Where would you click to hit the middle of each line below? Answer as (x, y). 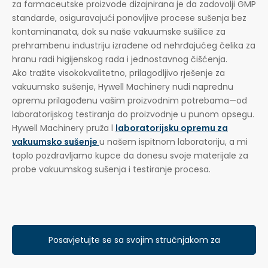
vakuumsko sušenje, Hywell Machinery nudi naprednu (123, 86)
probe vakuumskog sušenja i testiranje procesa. (111, 169)
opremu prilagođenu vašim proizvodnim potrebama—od (130, 100)
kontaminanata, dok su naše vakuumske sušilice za (119, 31)
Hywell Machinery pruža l (64, 128)
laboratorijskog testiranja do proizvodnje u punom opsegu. (133, 114)
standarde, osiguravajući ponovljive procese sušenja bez (129, 18)
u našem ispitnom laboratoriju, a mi (173, 141)
